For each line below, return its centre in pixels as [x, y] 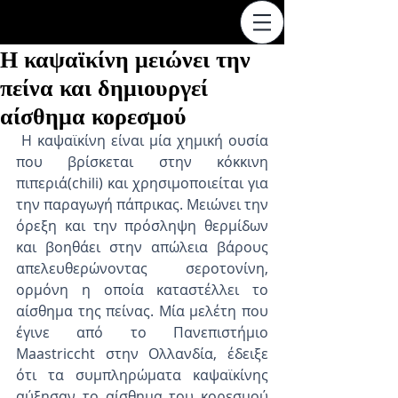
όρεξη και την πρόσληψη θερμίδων [142, 226]
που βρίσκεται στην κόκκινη [142, 162]
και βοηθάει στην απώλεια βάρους [142, 247]
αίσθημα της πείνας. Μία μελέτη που [142, 311]
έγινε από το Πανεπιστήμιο [142, 332]
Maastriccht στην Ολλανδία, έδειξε [142, 354]
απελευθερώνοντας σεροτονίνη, [142, 268]
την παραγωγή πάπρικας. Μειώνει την [142, 204]
